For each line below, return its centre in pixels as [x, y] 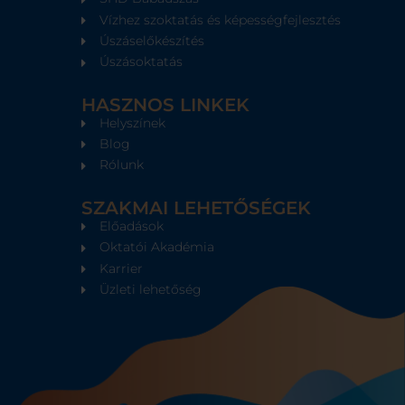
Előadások [131, 226]
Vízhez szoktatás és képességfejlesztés [220, 19]
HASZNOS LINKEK [165, 104]
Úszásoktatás [141, 62]
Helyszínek [132, 122]
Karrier [121, 268]
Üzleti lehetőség [150, 289]
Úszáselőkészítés [151, 41]
